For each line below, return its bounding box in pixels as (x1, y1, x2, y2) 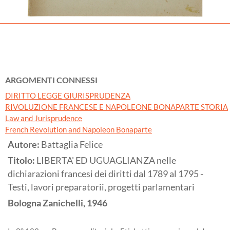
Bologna (8, 198, 41, 209)
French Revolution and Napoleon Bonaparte (5, 125, 152, 135)
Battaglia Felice (41, 139, 103, 150)
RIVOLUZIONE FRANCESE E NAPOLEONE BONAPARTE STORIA (5, 102, 228, 112)
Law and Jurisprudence (5, 113, 82, 123)
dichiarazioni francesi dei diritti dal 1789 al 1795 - (8, 168, 203, 180)
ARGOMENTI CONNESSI (5, 75, 98, 85)
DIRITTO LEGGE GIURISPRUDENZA (5, 91, 130, 101)
